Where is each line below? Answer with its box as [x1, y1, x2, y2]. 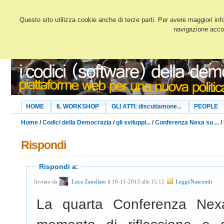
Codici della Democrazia [42, 119, 111, 126]
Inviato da [34, 179, 59, 185]
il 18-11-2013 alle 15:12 [107, 179, 166, 185]
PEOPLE [194, 103, 218, 110]
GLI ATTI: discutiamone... [111, 103, 181, 110]
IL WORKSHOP [56, 103, 99, 110]
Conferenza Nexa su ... [155, 119, 219, 126]
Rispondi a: [39, 162, 78, 171]
